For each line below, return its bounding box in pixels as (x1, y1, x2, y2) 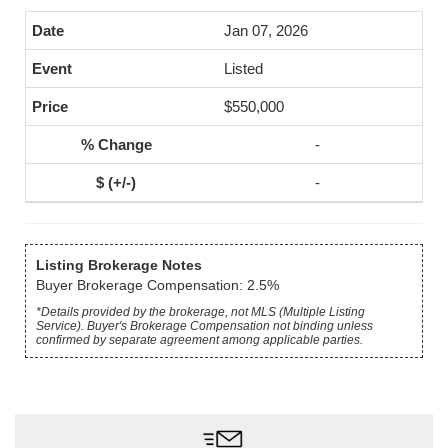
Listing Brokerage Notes (36, 257, 202, 273)
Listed (224, 60, 263, 77)
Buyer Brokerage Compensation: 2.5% (36, 277, 279, 293)
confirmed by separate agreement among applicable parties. (36, 333, 363, 347)
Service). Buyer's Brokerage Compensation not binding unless (36, 319, 373, 333)
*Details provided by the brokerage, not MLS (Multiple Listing (36, 305, 365, 319)
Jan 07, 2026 (224, 22, 308, 39)
